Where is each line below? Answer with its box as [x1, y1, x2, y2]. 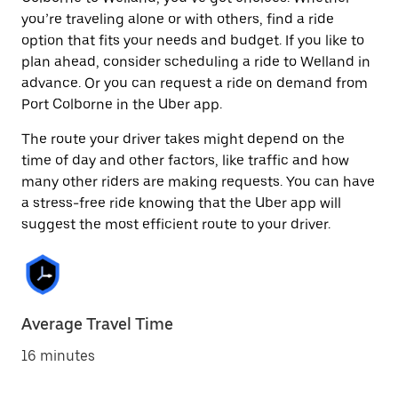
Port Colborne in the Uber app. [21, 96, 222, 113]
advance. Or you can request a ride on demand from [21, 75, 368, 92]
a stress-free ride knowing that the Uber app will [21, 195, 341, 211]
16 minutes [21, 347, 95, 364]
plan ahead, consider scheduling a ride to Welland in [21, 53, 370, 70]
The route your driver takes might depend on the [21, 131, 345, 147]
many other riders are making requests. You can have [21, 173, 375, 190]
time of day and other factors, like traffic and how [21, 152, 349, 169]
